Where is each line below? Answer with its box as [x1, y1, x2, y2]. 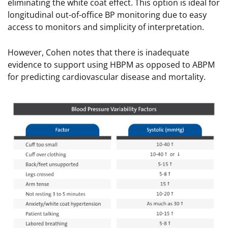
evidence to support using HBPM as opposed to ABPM [8, 59, 215, 71]
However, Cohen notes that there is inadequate [8, 47, 189, 59]
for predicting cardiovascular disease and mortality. [8, 71, 206, 83]
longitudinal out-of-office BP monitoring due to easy [8, 9, 207, 21]
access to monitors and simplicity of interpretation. [8, 21, 204, 33]
